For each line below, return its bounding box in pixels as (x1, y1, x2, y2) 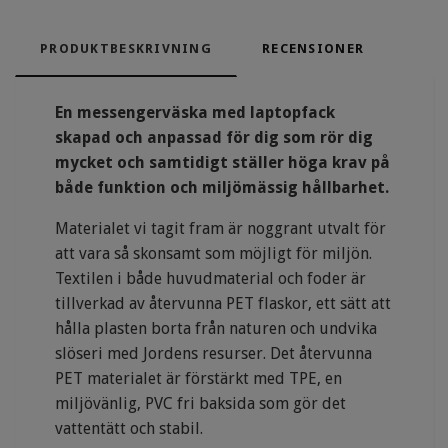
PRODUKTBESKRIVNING (40, 41, 213, 57)
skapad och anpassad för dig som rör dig (55, 128, 373, 148)
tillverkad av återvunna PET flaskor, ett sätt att (55, 294, 391, 314)
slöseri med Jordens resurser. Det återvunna (55, 344, 372, 364)
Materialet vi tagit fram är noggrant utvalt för (55, 219, 386, 239)
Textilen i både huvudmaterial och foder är (55, 269, 366, 289)
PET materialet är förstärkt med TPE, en (55, 369, 342, 389)
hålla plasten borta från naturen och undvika (55, 319, 377, 339)
